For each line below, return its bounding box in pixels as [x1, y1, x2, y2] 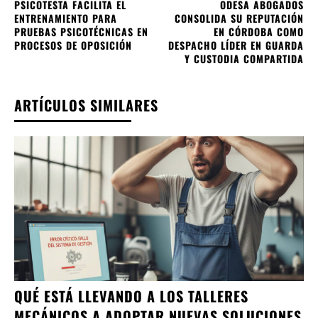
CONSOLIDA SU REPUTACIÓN [174, 10, 304, 26]
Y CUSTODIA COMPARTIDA [184, 50, 304, 66]
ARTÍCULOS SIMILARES [14, 94, 158, 116]
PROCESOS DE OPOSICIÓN [14, 37, 132, 53]
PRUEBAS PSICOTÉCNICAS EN [14, 23, 148, 39]
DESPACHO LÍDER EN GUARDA [168, 37, 304, 53]
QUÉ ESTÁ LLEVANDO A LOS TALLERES [14, 285, 248, 307]
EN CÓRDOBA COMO [213, 23, 304, 39]
